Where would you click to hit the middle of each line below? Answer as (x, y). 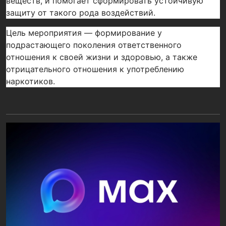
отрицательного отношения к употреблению (95, 69)
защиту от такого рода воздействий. (81, 13)
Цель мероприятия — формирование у (84, 33)
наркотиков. (31, 81)
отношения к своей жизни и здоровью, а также (102, 57)
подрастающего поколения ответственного (94, 45)
